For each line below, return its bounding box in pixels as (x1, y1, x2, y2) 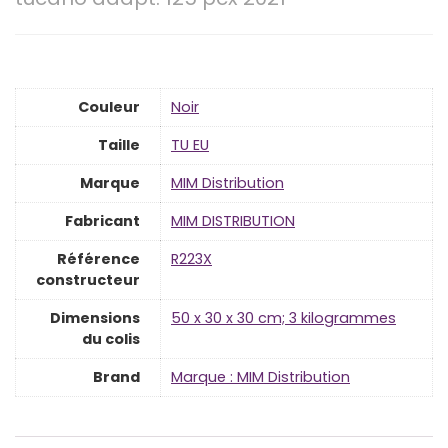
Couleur (78, 97, 140, 118)
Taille (98, 135, 140, 156)
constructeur (36, 270, 140, 291)
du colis (82, 329, 140, 350)
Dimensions (50, 308, 140, 329)
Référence (57, 249, 140, 270)
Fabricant (65, 211, 140, 232)
